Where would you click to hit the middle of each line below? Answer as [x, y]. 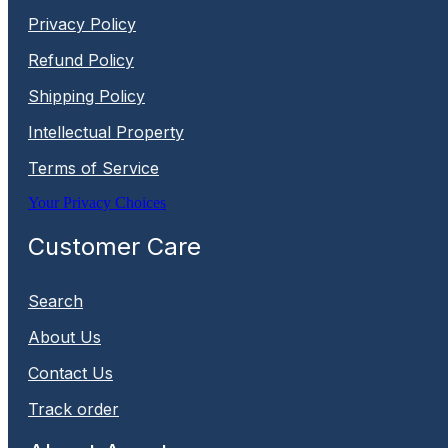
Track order [73, 408]
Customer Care [114, 246]
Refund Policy [81, 59]
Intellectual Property [106, 131]
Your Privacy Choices [97, 202]
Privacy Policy [82, 23]
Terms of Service [93, 167]
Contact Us [70, 372]
